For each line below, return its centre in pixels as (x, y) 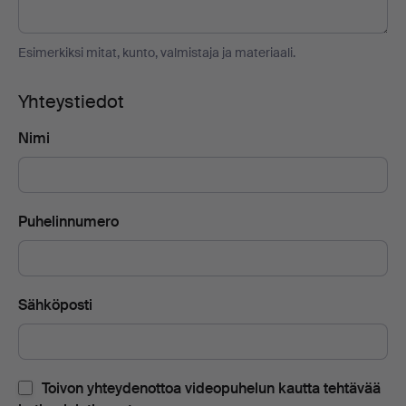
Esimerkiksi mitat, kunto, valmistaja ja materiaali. (157, 52)
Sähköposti (55, 304)
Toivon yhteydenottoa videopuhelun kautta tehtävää (209, 388)
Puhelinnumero (68, 221)
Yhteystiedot (71, 101)
